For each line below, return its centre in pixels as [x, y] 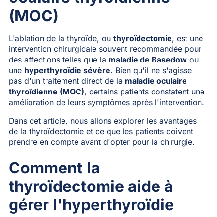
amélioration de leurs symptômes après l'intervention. [106, 102]
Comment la [54, 168]
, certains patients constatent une [144, 91]
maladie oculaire [156, 81]
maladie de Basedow [147, 59]
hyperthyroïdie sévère [67, 70]
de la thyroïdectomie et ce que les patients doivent [101, 131]
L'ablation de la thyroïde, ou [61, 38]
